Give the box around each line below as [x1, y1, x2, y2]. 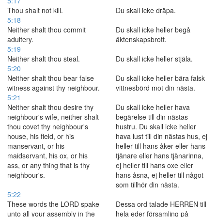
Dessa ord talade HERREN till [116, 199, 206, 209]
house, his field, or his [7, 131, 74, 141]
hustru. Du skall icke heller [116, 122, 196, 131]
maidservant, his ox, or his [7, 151, 88, 160]
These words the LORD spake [7, 199, 99, 209]
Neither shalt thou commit [7, 25, 86, 34]
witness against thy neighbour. [7, 83, 100, 93]
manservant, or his [7, 141, 64, 151]
